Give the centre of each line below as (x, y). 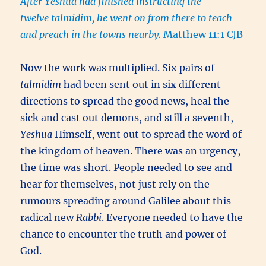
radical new (48, 218)
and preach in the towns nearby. (92, 35)
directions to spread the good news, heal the (125, 101)
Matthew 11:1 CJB (203, 35)
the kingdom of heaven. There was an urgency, (131, 151)
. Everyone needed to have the (172, 218)
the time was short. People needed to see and (126, 168)
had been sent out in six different (141, 85)
